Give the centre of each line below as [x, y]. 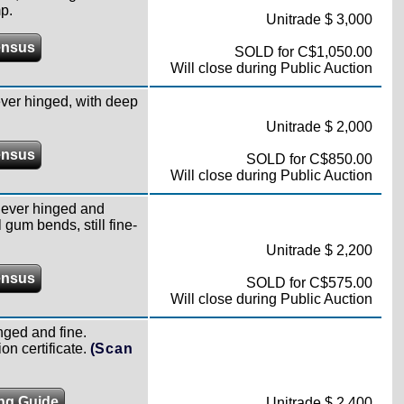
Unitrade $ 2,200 [319, 250]
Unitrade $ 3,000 [319, 19]
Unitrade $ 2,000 [319, 127]
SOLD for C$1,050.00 [303, 52]
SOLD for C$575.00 [309, 283]
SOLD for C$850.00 [309, 159]
